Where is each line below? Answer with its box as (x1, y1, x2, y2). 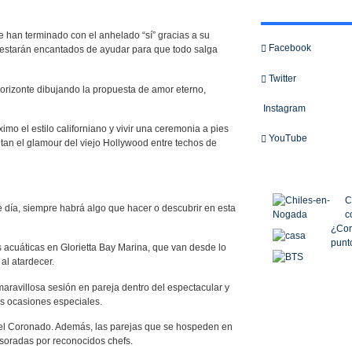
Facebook (266, 42, 311, 53)
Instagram (260, 102, 306, 114)
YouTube (266, 132, 307, 144)
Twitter (266, 72, 296, 84)
